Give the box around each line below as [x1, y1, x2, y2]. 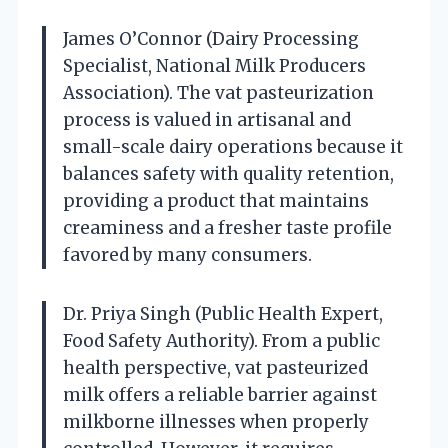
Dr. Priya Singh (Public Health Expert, [63, 302, 383, 325]
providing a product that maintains [63, 189, 369, 212]
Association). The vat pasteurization [63, 81, 374, 104]
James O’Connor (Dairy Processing [63, 27, 359, 50]
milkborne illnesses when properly [63, 410, 369, 433]
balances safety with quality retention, [63, 162, 394, 185]
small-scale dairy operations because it [63, 135, 403, 158]
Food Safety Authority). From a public [63, 329, 380, 352]
